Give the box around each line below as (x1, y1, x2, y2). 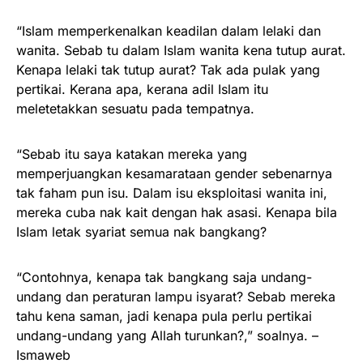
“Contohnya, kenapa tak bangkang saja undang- (16, 268, 312, 285)
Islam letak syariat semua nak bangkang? (16, 223, 267, 240)
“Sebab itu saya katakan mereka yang (16, 145, 247, 162)
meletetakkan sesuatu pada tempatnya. (16, 100, 254, 117)
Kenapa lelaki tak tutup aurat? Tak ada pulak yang (16, 61, 320, 78)
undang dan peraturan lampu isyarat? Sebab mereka (16, 288, 335, 305)
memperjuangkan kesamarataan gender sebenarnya (16, 164, 332, 181)
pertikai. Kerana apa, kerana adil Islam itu (16, 80, 268, 97)
